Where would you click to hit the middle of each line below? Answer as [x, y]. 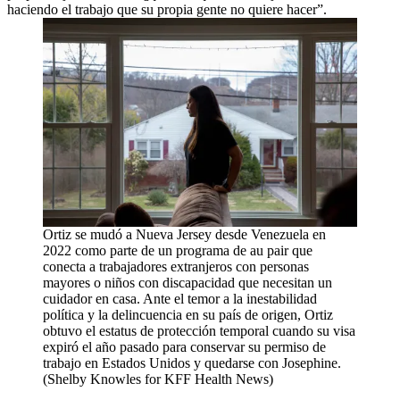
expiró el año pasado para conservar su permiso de [184, 347]
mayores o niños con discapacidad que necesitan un [187, 283]
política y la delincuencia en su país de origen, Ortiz [188, 315]
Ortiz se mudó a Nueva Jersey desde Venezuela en [184, 235]
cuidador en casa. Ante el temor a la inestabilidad [180, 299]
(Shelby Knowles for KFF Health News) [158, 379]
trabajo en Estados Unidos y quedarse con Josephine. [192, 363]
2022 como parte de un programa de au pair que [178, 251]
